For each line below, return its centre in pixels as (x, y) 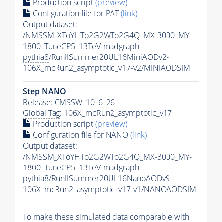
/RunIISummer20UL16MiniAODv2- (109, 57)
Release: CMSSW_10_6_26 (69, 102)
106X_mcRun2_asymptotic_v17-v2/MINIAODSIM (107, 68)
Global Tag (41, 113)
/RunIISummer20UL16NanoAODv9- (111, 178)
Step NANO (45, 91)
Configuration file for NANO (81, 135)
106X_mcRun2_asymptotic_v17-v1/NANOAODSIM (110, 189)
